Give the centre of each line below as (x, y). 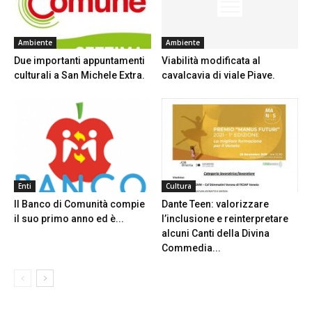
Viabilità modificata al (211, 61)
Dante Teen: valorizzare (215, 204)
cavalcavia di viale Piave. (218, 76)
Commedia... (191, 248)
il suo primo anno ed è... (69, 219)
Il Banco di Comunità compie (79, 204)
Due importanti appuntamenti (79, 61)
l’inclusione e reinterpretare (225, 219)
